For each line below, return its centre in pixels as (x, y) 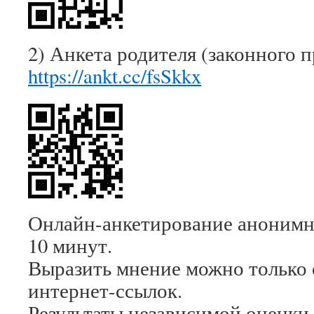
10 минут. (70, 245)
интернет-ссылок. (105, 290)
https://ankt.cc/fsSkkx (115, 76)
